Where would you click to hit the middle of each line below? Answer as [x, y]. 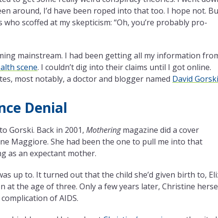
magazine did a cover [160, 130]
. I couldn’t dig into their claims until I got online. [125, 67]
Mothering [104, 130]
